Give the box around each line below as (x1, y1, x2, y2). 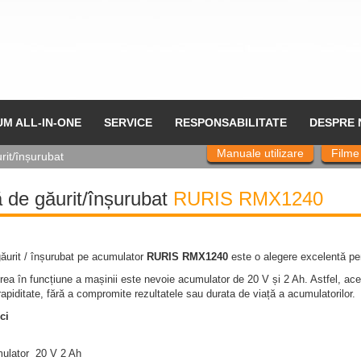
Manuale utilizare (217, 147, 304, 160)
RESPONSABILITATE (174, 116, 287, 129)
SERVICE (103, 116, 152, 129)
